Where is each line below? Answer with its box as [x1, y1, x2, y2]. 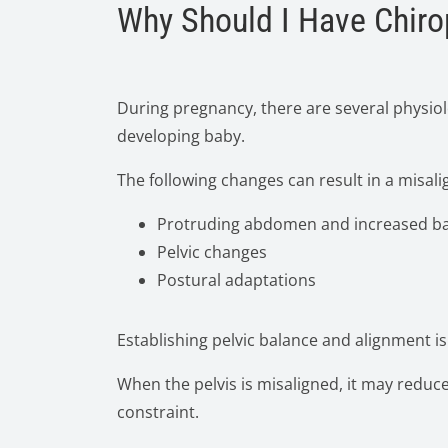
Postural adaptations [157, 269, 316, 291]
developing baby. [117, 125, 245, 147]
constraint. [117, 401, 199, 423]
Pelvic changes [157, 241, 267, 263]
